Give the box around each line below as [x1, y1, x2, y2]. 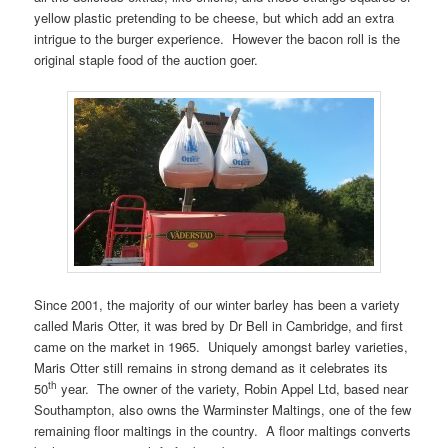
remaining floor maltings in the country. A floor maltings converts [34, 421, 412, 441]
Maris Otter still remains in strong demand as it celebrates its [34, 358, 389, 378]
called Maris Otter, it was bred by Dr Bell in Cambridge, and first [34, 316, 404, 336]
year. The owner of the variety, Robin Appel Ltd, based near [57, 379, 409, 399]
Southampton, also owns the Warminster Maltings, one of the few [34, 400, 412, 420]
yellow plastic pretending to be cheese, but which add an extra [34, 7, 395, 27]
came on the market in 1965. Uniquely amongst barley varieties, [34, 337, 409, 357]
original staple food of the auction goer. [34, 49, 259, 69]
